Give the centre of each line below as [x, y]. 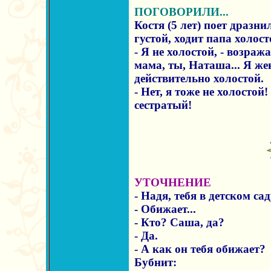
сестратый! [163, 105]
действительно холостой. [199, 78]
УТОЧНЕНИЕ [172, 182]
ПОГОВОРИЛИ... [181, 12]
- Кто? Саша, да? [179, 222]
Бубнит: [155, 262]
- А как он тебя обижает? [200, 249]
